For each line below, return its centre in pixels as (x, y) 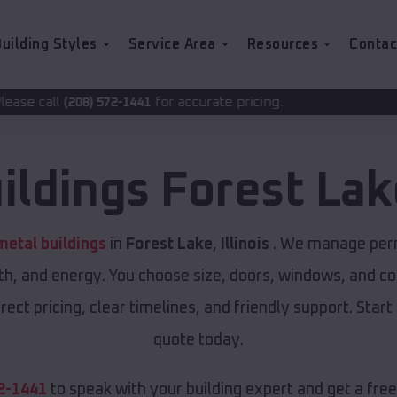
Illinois (245, 245)
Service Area (172, 44)
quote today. (198, 341)
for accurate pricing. (100, 102)
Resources (282, 44)
